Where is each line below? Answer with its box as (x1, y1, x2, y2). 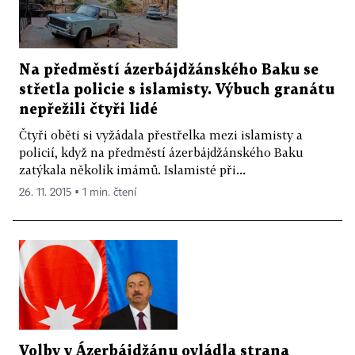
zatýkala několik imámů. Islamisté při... (19, 162, 246, 177)
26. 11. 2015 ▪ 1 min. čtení (19, 187, 136, 199)
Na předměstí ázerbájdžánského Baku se (19, 63, 319, 78)
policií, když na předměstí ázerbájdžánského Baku (19, 145, 303, 160)
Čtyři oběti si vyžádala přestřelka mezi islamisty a (19, 128, 303, 143)
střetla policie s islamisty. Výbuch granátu (19, 83, 334, 97)
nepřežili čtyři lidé (19, 103, 158, 117)
